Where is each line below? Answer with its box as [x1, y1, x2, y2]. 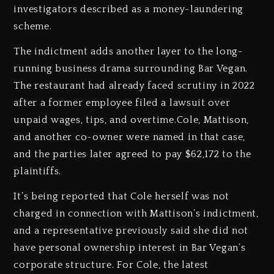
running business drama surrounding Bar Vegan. [13, 63, 248, 75]
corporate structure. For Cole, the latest [13, 259, 209, 270]
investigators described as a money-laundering [13, 4, 243, 15]
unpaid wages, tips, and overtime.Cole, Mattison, [13, 114, 250, 126]
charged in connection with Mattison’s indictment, [13, 207, 259, 219]
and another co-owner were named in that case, [13, 131, 245, 143]
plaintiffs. [13, 166, 62, 177]
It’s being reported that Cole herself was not [13, 190, 229, 202]
